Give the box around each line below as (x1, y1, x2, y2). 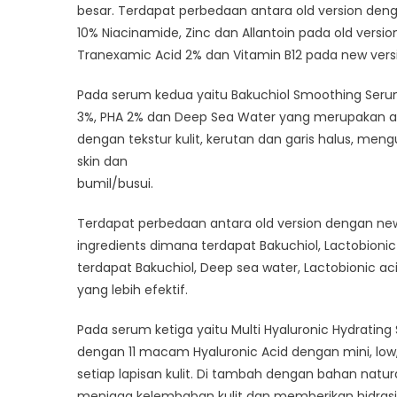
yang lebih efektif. (77, 280, 188, 299)
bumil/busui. (77, 174, 153, 192)
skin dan (77, 152, 128, 170)
